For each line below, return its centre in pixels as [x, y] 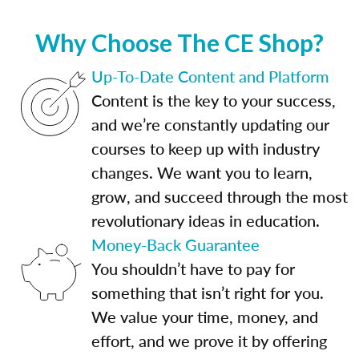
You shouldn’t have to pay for [193, 268]
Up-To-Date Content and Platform [210, 76]
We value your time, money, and [205, 316]
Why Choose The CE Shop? [179, 42]
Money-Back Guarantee [175, 244]
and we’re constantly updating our [210, 124]
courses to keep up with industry [206, 148]
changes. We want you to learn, [202, 172]
